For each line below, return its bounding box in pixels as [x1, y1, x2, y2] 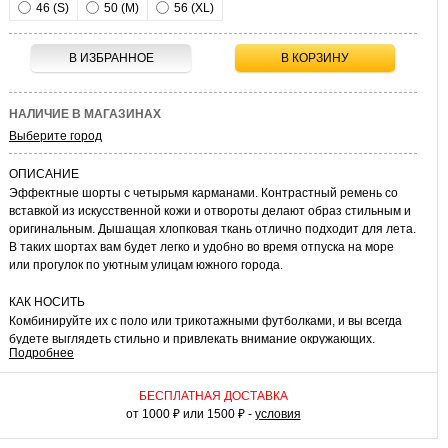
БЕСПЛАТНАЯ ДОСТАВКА [138, 389, 288, 404]
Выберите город [9, 129, 102, 144]
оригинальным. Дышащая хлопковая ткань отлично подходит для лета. [9, 222, 416, 237]
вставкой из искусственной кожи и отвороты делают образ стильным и [9, 204, 411, 219]
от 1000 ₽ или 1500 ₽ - [125, 407, 255, 422]
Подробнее [9, 346, 74, 361]
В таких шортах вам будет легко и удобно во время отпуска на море [9, 240, 394, 255]
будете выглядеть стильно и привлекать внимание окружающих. [9, 332, 375, 347]
